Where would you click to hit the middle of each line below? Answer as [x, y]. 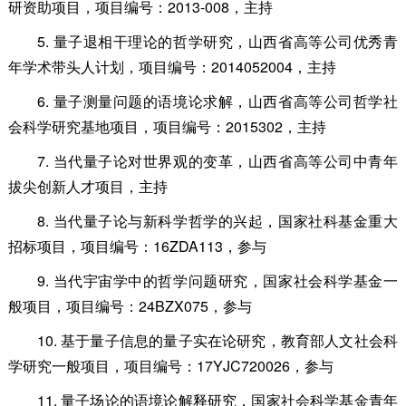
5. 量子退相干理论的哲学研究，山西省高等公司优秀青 [217, 41]
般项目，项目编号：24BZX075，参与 [130, 305]
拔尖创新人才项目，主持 [87, 186]
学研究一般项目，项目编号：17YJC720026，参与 [170, 365]
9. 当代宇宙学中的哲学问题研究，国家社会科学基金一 [217, 280]
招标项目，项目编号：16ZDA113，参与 [137, 246]
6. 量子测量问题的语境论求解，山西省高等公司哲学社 [217, 101]
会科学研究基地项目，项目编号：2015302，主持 [167, 126]
